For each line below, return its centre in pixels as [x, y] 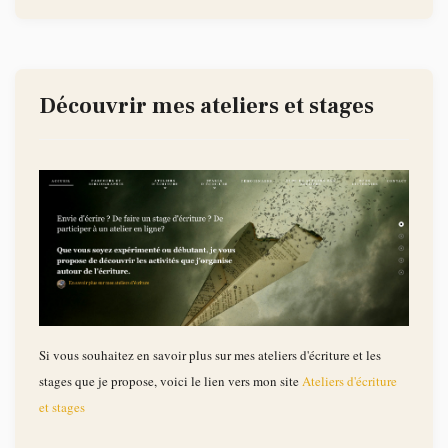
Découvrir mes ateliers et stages [206, 105]
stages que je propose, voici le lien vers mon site [170, 380]
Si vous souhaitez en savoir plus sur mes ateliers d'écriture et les [210, 354]
